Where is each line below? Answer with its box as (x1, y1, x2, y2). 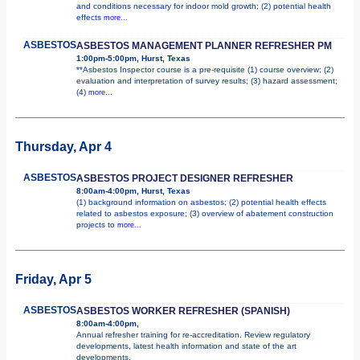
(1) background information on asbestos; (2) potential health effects (76, 197, 326, 207)
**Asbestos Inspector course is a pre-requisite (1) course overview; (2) (76, 64, 333, 74)
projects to (76, 219, 117, 229)
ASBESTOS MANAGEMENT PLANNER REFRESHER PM (76, 39, 332, 51)
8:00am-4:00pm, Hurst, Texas (76, 186, 190, 195)
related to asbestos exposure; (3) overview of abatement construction (76, 208, 333, 218)
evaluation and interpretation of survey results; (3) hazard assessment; (76, 76, 337, 85)
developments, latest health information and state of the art (76, 341, 297, 350)
